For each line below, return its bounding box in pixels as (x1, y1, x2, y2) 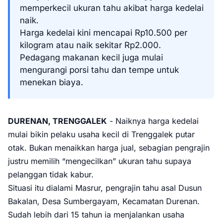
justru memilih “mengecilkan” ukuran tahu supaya (8, 156, 191, 166)
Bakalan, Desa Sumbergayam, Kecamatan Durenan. (8, 196, 200, 206)
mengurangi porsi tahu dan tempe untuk (20, 65, 179, 75)
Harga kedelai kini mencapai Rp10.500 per (20, 28, 187, 38)
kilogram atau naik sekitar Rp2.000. (20, 40, 161, 50)
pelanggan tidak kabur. (8, 169, 94, 179)
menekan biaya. (20, 77, 83, 87)
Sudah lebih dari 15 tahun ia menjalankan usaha (8, 210, 184, 220)
